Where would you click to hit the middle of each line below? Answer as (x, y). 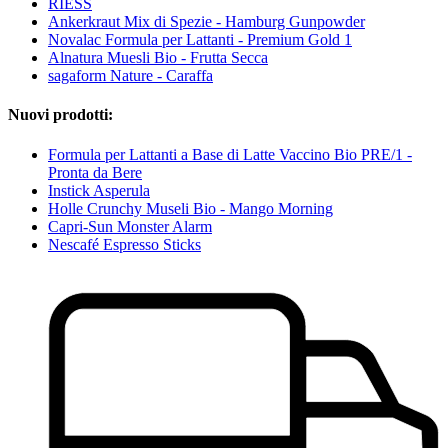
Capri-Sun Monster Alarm (130, 226)
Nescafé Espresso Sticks (124, 244)
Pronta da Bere (95, 172)
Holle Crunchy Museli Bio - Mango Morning (190, 208)
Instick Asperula (99, 190)
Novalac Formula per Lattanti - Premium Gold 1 (200, 40)
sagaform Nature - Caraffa (130, 76)
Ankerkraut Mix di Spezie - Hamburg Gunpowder (206, 22)
